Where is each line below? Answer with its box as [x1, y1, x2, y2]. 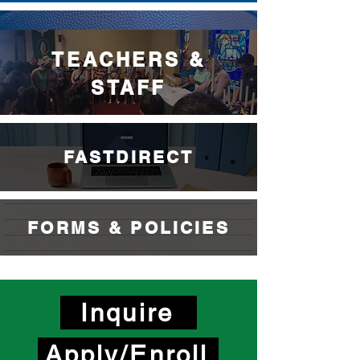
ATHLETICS [64, 29, 193, 51]
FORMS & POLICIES [27, 218, 230, 238]
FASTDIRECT [63, 147, 194, 167]
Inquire [80, 298, 174, 327]
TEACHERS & [51, 48, 206, 71]
